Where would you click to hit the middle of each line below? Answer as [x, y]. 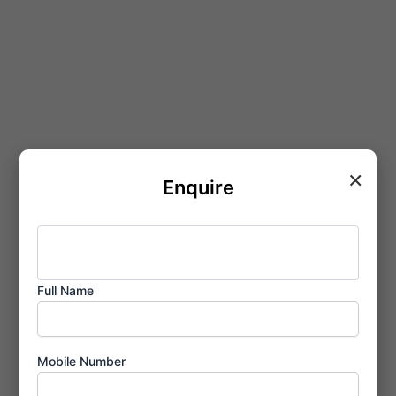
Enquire [198, 187]
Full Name [66, 291]
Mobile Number [82, 362]
